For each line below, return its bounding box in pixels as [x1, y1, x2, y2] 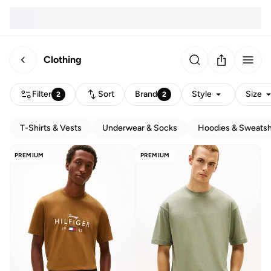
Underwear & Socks [102, 123, 177, 133]
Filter [32, 89, 51, 99]
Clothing [44, 53, 82, 65]
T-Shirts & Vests [20, 123, 82, 133]
